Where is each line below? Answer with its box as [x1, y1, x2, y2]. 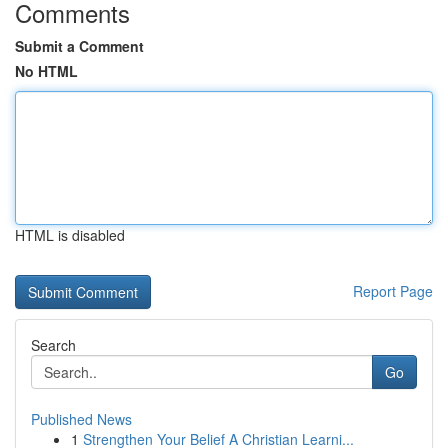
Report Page [353, 281, 433, 301]
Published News [31, 409, 132, 429]
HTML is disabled [15, 225, 125, 245]
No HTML [15, 61, 78, 81]
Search [31, 335, 76, 355]
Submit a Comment [15, 36, 144, 56]
